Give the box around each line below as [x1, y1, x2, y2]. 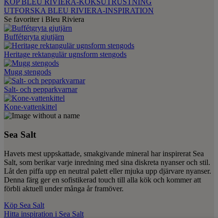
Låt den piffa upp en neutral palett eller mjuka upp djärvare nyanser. [4, 166, 211, 175]
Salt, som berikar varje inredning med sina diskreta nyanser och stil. [4, 158, 210, 166]
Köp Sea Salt [4, 200, 44, 209]
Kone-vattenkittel [4, 103, 57, 111]
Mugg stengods [4, 68, 51, 76]
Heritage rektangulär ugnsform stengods [4, 50, 127, 59]
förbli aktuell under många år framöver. [4, 184, 124, 193]
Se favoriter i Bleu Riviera [4, 15, 84, 24]
